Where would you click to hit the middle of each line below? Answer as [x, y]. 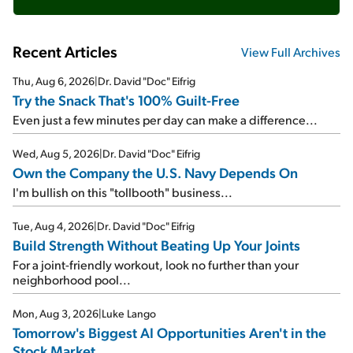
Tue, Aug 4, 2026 [53, 226]
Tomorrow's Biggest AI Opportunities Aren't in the [169, 332]
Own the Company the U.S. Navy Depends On [155, 172]
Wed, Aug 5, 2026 [56, 153]
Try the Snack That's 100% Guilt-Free [126, 100]
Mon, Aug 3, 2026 [56, 313]
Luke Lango [129, 313]
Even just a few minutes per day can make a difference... [165, 119]
